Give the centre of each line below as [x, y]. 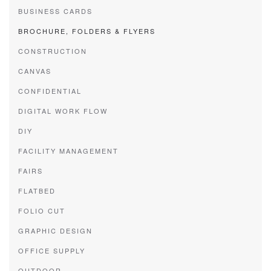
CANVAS [35, 71]
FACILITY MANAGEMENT [68, 151]
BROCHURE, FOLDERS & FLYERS [87, 31]
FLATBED [37, 191]
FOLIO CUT [42, 211]
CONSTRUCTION [53, 51]
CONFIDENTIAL [50, 91]
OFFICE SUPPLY [52, 250]
